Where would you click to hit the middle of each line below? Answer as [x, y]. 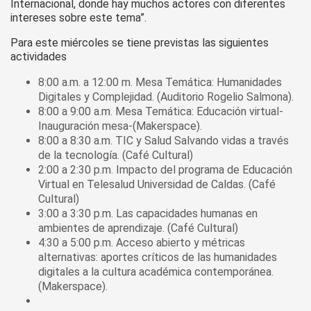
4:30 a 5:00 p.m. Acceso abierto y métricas [142, 243]
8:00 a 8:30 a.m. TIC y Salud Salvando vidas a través [163, 141]
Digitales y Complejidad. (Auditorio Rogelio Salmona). [166, 97]
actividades [39, 57]
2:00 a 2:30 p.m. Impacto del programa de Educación [165, 170]
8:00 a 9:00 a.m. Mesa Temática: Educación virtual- [161, 111]
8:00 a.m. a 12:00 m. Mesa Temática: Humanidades [160, 82]
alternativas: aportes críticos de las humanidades [158, 257]
